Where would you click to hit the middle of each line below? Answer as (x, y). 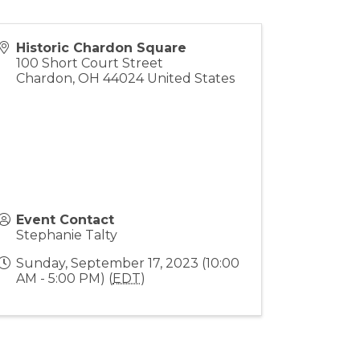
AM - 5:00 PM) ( (65, 278)
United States (191, 78)
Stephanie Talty (67, 235)
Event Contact (65, 220)
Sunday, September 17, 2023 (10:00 (128, 263)
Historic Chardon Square (102, 48)
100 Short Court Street (90, 63)
